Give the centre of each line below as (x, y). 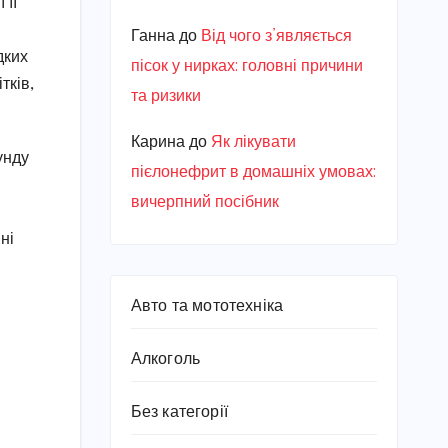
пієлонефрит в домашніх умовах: (253, 172)
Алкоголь (165, 359)
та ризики (165, 96)
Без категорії (179, 412)
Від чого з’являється (276, 36)
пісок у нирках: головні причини (246, 66)
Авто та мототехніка (207, 306)
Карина (157, 142)
